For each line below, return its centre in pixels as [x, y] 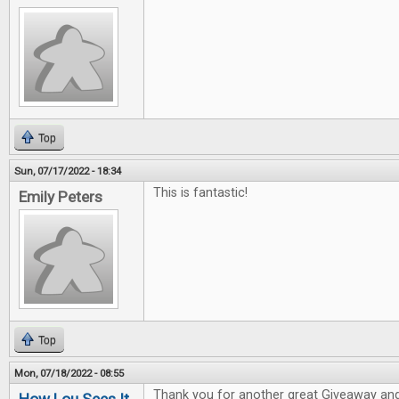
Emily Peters [61, 197]
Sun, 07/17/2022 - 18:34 [68, 171]
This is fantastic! [200, 193]
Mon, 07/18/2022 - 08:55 [69, 374]
